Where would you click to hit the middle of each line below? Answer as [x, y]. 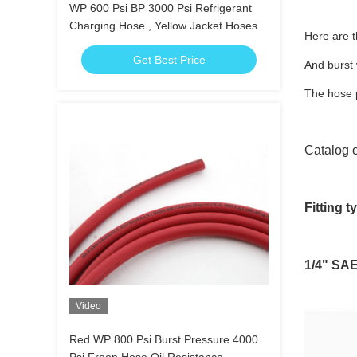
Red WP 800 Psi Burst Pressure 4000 [164, 339]
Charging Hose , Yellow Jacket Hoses [163, 25]
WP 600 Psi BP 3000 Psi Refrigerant [161, 8]
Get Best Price [169, 60]
